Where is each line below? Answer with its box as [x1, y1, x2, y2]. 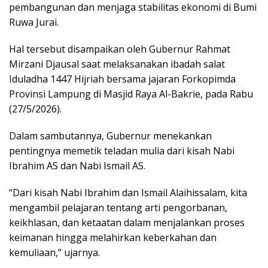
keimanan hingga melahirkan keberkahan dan [9, 230, 217, 244]
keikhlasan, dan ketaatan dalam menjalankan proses [9, 215, 245, 229]
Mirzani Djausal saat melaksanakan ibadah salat [9, 57, 225, 71]
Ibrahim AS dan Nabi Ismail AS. [9, 159, 145, 172]
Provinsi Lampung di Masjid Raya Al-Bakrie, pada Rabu [9, 87, 253, 100]
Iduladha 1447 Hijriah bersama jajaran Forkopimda [9, 72, 236, 86]
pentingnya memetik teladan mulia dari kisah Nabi [9, 144, 234, 157]
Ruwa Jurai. [9, 15, 59, 29]
